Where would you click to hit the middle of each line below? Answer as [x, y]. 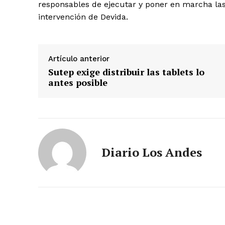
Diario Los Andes [152, 152]
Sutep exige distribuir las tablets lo [126, 72]
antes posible [78, 83]
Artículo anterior [79, 59]
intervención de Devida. [83, 17]
